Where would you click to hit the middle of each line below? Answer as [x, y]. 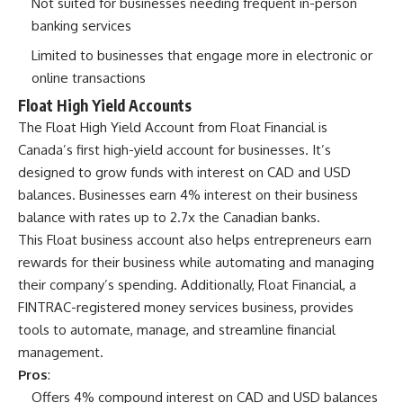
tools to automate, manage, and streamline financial [177, 330]
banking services [81, 26]
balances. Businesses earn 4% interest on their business [188, 195]
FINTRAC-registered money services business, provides [186, 308]
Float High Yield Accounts [105, 106]
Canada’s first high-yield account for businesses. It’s [175, 150]
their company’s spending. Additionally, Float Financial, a [187, 285]
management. [61, 353]
